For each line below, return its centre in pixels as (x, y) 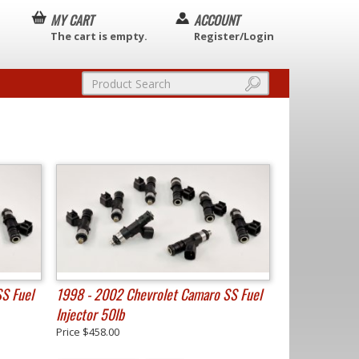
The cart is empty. (99, 36)
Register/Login (234, 36)
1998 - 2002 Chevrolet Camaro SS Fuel (159, 294)
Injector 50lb (90, 314)
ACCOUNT (217, 20)
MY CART (72, 20)
